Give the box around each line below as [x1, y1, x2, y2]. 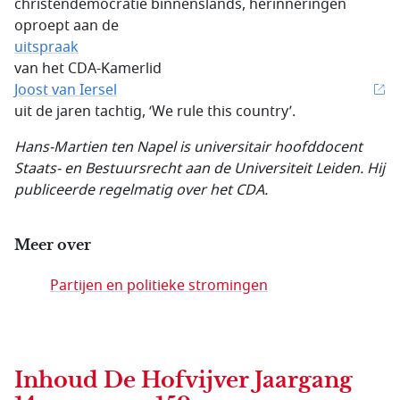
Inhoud [14, 367, 104, 394]
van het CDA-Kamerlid [14, 58, 162, 79]
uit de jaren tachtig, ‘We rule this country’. [14, 101, 296, 122]
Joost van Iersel [14, 79, 117, 101]
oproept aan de [14, 15, 119, 37]
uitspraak [14, 37, 79, 58]
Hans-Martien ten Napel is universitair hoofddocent [14, 137, 362, 158]
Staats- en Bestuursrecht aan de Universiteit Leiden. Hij [14, 158, 385, 179]
